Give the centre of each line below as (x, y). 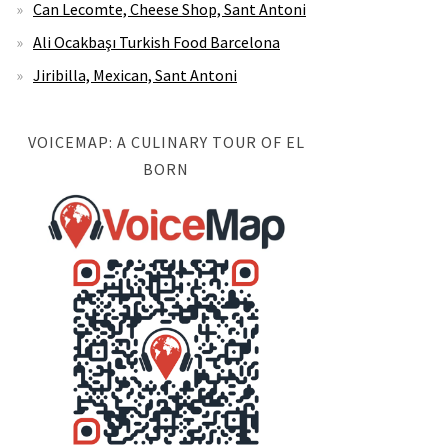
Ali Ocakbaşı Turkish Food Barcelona (156, 42)
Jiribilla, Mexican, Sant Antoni (135, 75)
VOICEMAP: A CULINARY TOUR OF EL (166, 142)
